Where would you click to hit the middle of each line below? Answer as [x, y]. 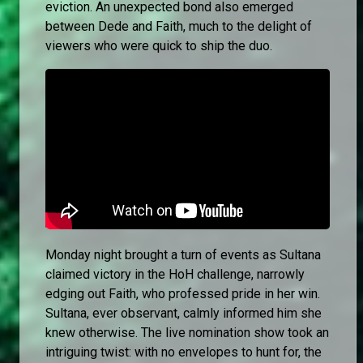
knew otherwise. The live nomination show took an [187, 332]
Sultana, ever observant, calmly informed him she [184, 313]
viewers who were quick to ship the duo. [159, 46]
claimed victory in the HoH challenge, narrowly [175, 274]
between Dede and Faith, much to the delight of [179, 27]
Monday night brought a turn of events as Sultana [183, 254]
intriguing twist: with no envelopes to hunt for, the [184, 352]
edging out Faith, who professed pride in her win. [183, 293]
